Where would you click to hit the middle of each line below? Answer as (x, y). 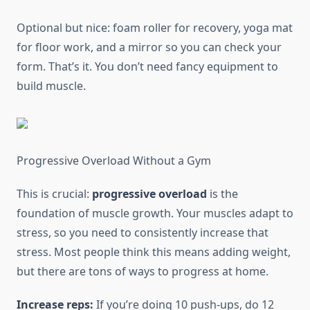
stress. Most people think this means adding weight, (154, 252)
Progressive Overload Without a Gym (114, 161)
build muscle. (51, 86)
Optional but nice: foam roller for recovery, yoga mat (155, 28)
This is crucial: (54, 194)
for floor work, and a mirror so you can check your (149, 47)
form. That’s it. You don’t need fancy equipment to (147, 67)
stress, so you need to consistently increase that (143, 233)
